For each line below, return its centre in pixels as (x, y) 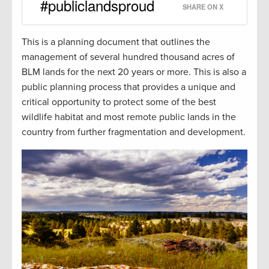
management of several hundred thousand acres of (128, 57)
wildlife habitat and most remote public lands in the (129, 117)
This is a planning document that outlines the (116, 42)
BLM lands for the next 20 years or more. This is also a (134, 72)
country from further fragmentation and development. (134, 132)
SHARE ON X (203, 6)
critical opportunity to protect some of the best (119, 102)
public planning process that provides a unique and (128, 87)
